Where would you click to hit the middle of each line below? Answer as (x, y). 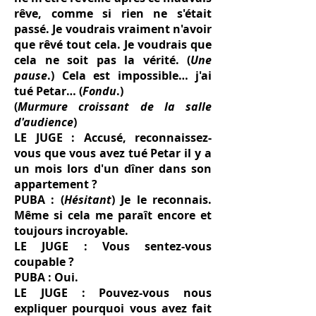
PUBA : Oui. (46, 277)
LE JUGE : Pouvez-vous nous (113, 293)
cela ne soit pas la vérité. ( (102, 60)
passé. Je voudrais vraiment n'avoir (113, 29)
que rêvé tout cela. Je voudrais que (113, 44)
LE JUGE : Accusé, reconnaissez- (113, 138)
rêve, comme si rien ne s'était (113, 13)
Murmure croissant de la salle (115, 107)
